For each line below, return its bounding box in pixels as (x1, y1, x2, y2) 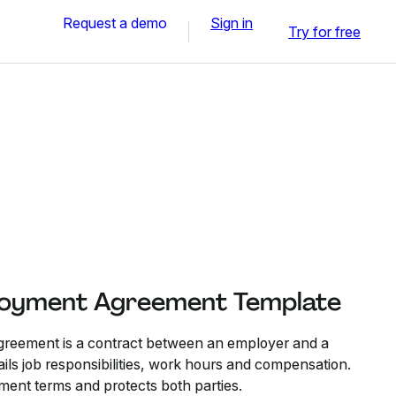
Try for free (288, 22, 361, 41)
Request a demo (63, 13, 167, 32)
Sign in (210, 13, 253, 32)
